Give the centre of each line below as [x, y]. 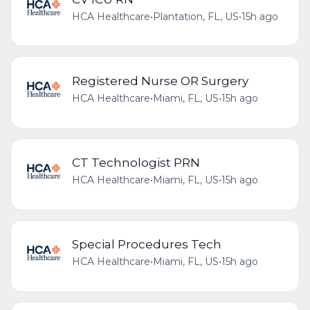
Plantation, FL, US [195, 16]
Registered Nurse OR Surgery [160, 80]
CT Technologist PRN [136, 163]
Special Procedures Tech [146, 244]
